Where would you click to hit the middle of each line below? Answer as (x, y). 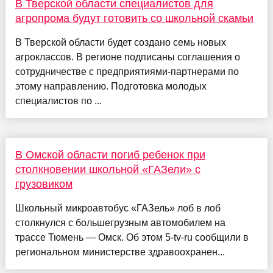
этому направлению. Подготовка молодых (111, 87)
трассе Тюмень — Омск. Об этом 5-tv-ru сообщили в (132, 238)
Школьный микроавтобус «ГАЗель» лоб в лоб (118, 208)
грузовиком (44, 184)
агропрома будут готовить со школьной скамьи (134, 19)
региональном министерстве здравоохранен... (120, 252)
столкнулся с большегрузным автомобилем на (120, 223)
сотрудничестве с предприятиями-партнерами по (127, 72)
